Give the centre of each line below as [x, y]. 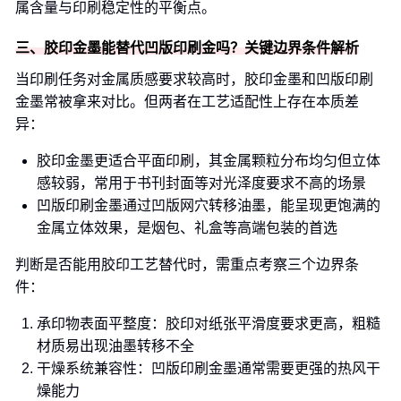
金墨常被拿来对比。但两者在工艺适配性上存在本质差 [187, 102]
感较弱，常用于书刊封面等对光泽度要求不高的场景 [201, 183]
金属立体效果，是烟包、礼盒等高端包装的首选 [187, 228]
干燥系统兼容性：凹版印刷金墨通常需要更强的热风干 [209, 368]
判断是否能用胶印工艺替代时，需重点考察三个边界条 [187, 264]
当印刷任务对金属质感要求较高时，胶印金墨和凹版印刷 [194, 79]
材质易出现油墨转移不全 [115, 346]
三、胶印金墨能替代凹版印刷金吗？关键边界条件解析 [187, 48]
